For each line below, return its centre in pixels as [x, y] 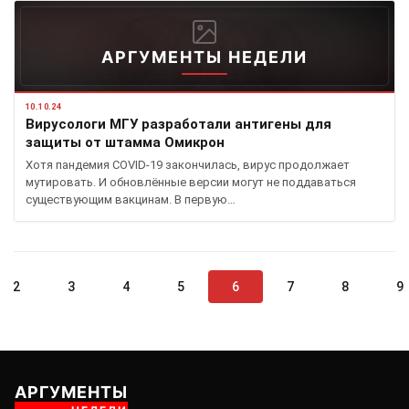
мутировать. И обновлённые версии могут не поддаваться [191, 182]
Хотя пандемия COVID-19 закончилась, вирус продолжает [188, 164]
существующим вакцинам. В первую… [131, 199]
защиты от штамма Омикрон [125, 142]
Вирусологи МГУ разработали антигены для [178, 124]
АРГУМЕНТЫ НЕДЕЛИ [204, 57]
